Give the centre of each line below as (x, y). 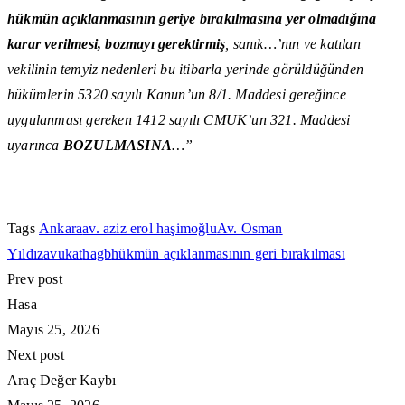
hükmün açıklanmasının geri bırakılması (228, 254)
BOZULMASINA (118, 146)
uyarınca (35, 146)
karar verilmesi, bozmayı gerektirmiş (117, 44)
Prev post (35, 279)
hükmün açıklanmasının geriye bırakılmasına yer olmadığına (192, 19)
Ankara (61, 229)
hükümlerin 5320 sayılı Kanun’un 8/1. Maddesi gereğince (177, 95)
